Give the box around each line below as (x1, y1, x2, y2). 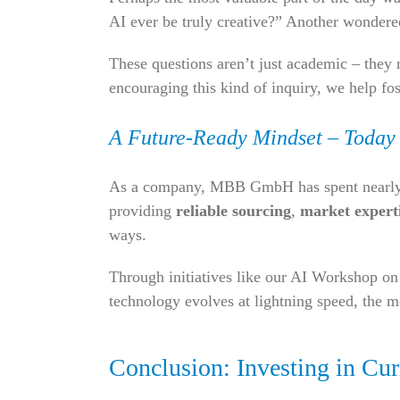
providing (108, 202, 176, 221)
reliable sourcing (175, 202, 291, 221)
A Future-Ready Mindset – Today (108, 126, 396, 150)
